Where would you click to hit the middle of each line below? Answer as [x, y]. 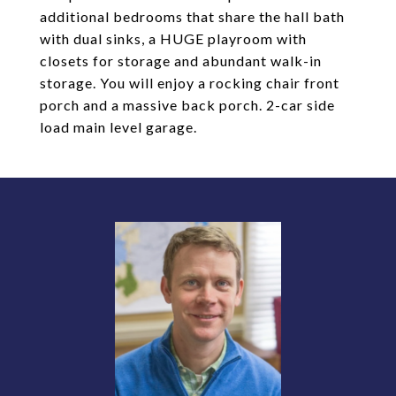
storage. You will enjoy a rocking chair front [190, 83]
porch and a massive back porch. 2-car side [187, 105]
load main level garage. [118, 127]
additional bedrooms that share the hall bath [192, 16]
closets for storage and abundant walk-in [181, 61]
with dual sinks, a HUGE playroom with [173, 38]
